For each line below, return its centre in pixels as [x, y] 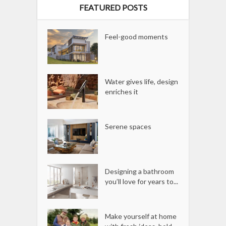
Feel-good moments [137, 37]
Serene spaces [128, 127]
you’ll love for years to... [142, 182]
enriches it [122, 92]
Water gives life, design [142, 82]
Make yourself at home [141, 216]
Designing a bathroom [140, 172]
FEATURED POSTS [113, 8]
